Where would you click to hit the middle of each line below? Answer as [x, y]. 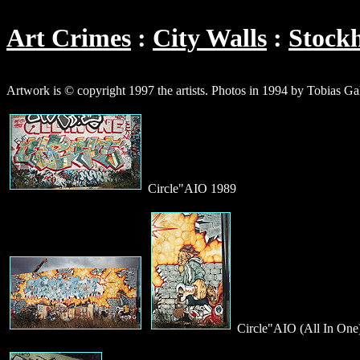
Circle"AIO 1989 [190, 188]
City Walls [210, 38]
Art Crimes [69, 38]
